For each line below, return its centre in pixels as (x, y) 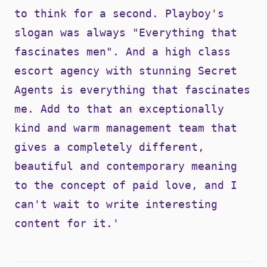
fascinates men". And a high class (122, 51)
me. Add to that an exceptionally (119, 108)
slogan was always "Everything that (126, 32)
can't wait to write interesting (116, 204)
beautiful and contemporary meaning (126, 166)
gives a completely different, (109, 147)
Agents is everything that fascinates (132, 89)
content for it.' (67, 223)
